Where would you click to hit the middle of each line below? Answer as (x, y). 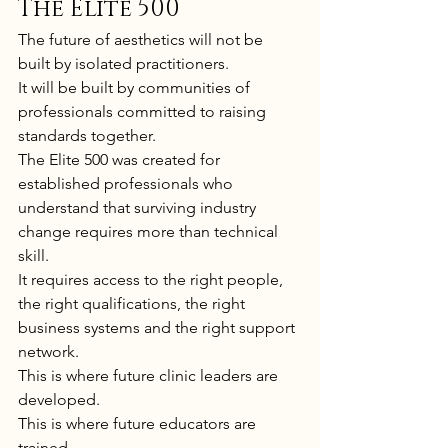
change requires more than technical (150, 232)
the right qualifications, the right (133, 304)
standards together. (87, 136)
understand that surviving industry (139, 208)
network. (48, 352)
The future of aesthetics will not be (142, 40)
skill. (33, 256)
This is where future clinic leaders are (150, 376)
